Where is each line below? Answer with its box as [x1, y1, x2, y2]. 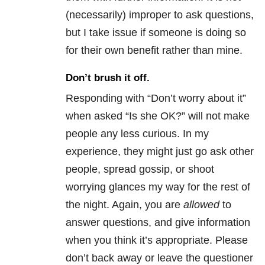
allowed [183, 199, 219, 211]
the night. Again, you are [66, 199, 183, 211]
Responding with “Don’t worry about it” [66, 92, 246, 105]
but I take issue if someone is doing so [66, 27, 246, 39]
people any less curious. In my [66, 128, 209, 140]
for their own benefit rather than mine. [66, 44, 243, 57]
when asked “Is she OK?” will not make [66, 110, 250, 122]
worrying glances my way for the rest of [66, 181, 250, 193]
